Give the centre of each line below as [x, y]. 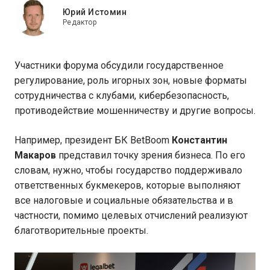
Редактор [80, 22]
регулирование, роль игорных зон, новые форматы [131, 80]
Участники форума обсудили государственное [119, 65]
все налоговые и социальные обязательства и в [124, 200]
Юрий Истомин [95, 12]
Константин [199, 140]
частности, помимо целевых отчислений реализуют [131, 215]
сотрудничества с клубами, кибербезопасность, [122, 96]
